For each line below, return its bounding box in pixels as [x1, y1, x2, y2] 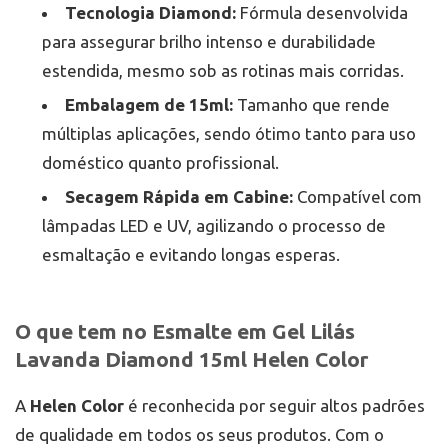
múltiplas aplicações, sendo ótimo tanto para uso [42, 124, 416, 144]
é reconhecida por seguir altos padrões [124, 396, 425, 416]
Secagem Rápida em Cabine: [65, 187, 293, 207]
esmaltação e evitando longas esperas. [42, 245, 340, 265]
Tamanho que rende [233, 95, 390, 115]
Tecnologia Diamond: [65, 3, 236, 23]
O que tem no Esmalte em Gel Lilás [15, 319, 355, 344]
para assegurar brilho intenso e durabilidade [42, 32, 376, 52]
